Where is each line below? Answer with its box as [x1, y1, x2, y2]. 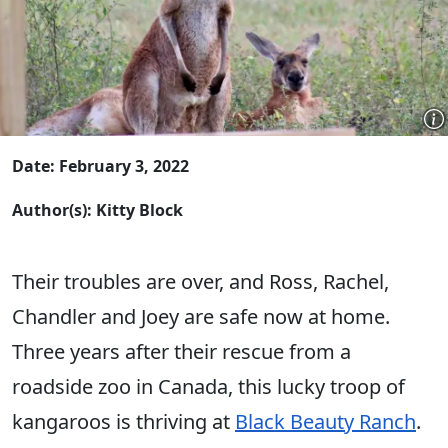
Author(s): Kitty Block [12, 199, 183, 222]
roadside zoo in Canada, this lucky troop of [12, 373, 405, 401]
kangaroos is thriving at [12, 408, 235, 436]
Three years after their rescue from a [12, 338, 351, 366]
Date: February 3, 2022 [12, 155, 189, 178]
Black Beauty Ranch [235, 408, 416, 436]
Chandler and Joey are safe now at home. [12, 303, 390, 331]
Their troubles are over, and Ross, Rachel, [12, 268, 389, 296]
